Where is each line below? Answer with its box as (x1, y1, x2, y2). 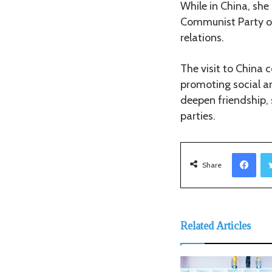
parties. (180, 109, 216, 123)
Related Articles (180, 219, 251, 232)
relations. (180, 30, 224, 44)
